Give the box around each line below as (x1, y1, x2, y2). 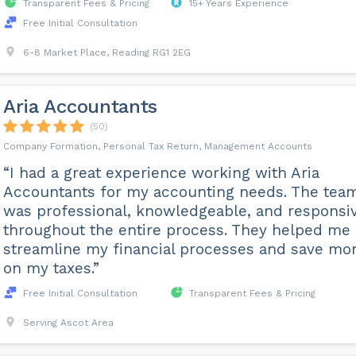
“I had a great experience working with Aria (2, 164, 319, 183)
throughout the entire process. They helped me (2, 221, 350, 240)
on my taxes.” (2, 259, 99, 278)
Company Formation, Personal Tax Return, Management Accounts (2, 141, 312, 153)
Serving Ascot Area (22, 317, 114, 329)
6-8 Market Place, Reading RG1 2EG (22, 47, 191, 59)
